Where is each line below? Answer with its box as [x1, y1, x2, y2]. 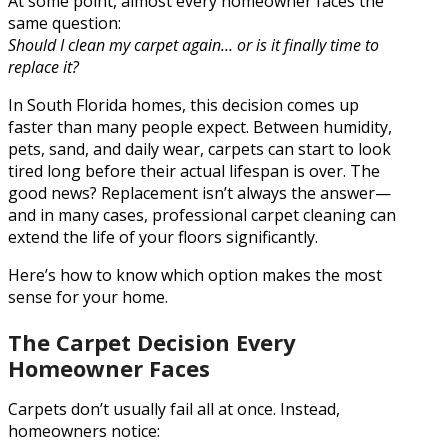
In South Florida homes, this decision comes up [8, 93, 359, 116]
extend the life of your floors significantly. [8, 225, 318, 248]
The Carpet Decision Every [8, 328, 295, 358]
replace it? [8, 55, 79, 78]
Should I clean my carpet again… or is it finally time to [8, 33, 379, 56]
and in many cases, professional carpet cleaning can [8, 203, 396, 226]
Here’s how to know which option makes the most [8, 263, 382, 286]
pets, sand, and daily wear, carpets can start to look [8, 137, 391, 160]
